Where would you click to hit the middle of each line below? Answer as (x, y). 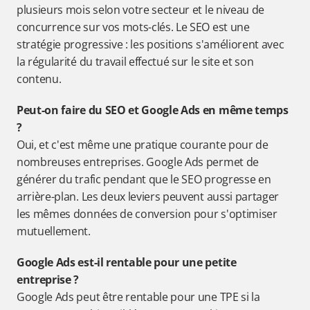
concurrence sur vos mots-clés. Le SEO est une (133, 27)
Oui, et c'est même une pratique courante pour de (143, 145)
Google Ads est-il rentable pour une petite (127, 262)
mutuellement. (54, 231)
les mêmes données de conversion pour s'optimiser (147, 214)
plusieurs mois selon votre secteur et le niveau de (140, 10)
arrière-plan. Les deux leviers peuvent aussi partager (148, 197)
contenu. (39, 79)
